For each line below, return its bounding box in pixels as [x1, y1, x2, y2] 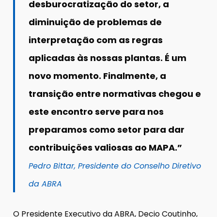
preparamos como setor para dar [29, 123, 185, 136]
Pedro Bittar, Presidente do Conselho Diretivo [29, 160, 201, 171]
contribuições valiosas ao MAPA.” [29, 141, 183, 154]
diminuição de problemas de [29, 15, 162, 28]
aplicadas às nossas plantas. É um [29, 51, 187, 64]
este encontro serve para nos [29, 105, 164, 118]
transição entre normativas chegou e [29, 87, 201, 100]
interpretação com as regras [29, 33, 163, 46]
